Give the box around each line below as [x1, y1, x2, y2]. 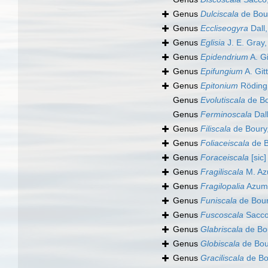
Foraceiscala [200, 153, 249, 163]
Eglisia [200, 38, 225, 48]
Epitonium [200, 81, 238, 91]
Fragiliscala [200, 167, 243, 177]
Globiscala [200, 239, 240, 249]
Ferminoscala [200, 109, 252, 120]
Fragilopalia [200, 181, 245, 191]
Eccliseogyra [200, 23, 248, 33]
